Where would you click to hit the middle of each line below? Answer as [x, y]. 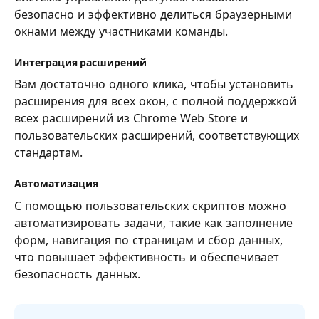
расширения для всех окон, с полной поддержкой [155, 101]
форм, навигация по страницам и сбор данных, [148, 240]
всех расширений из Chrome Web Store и [131, 119]
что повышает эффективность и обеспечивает [147, 257]
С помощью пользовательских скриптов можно [150, 205]
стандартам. [48, 153]
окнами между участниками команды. [121, 32]
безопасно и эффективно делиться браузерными [153, 15]
